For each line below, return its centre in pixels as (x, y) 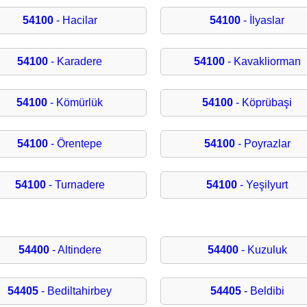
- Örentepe (75, 144)
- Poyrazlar (262, 144)
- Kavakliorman (262, 62)
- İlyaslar (263, 21)
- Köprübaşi (263, 103)
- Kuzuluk (262, 250)
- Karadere (75, 62)
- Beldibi (262, 291)
